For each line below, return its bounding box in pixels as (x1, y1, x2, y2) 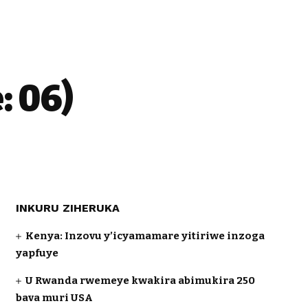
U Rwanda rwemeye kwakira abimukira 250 (25, 274, 255, 287)
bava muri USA (15, 291, 93, 304)
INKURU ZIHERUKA (15, 201, 120, 214)
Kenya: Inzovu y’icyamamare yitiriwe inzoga (25, 230, 265, 242)
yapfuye (15, 247, 58, 259)
